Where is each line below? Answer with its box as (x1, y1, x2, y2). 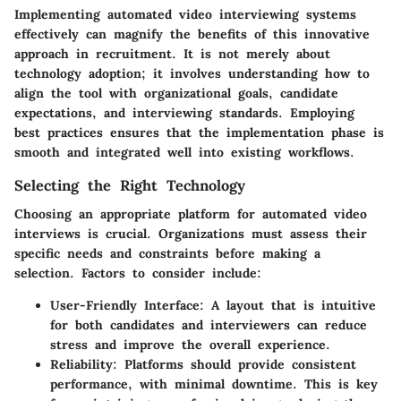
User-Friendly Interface (50, 297, 200, 313)
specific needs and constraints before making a (14, 245, 320, 261)
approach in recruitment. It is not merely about (14, 45, 330, 62)
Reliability (50, 356, 113, 372)
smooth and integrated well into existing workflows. (14, 143, 354, 160)
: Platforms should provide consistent (113, 356, 356, 372)
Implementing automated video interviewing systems (14, 5, 356, 22)
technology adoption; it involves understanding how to (14, 64, 370, 81)
